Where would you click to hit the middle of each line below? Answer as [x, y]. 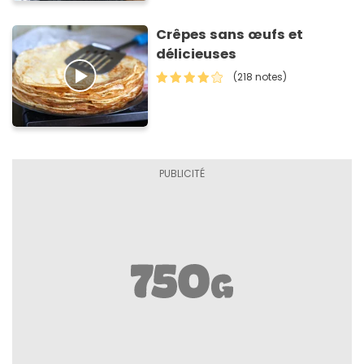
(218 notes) [260, 76]
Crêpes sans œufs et [230, 34]
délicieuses [197, 54]
